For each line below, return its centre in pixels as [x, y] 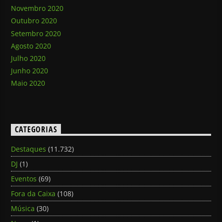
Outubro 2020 [34, 21]
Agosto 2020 [31, 46]
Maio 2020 [28, 83]
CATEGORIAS [36, 130]
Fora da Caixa [33, 193]
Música [23, 208]
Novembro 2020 [37, 8]
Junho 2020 [30, 71]
